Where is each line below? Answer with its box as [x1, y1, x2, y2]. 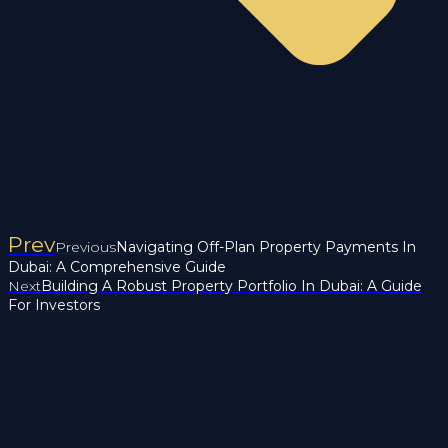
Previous [55, 237, 116, 256]
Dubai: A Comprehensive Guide [8, 257, 226, 276]
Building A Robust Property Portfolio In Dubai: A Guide [41, 276, 422, 295]
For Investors [8, 295, 100, 314]
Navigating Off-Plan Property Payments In [116, 237, 416, 256]
